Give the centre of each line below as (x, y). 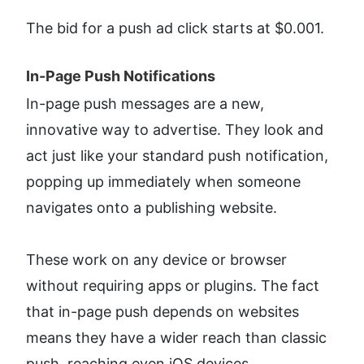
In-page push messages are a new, (145, 103)
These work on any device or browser (156, 259)
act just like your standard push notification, (177, 155)
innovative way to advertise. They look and (175, 129)
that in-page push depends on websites (162, 311)
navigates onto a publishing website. (152, 207)
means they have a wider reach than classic (176, 337)
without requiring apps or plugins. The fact (173, 285)
